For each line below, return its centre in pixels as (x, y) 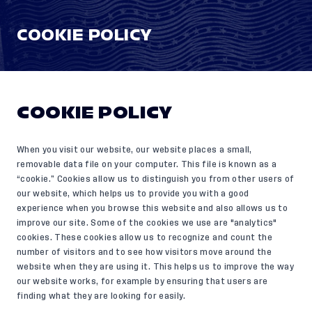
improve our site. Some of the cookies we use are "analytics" (147, 223)
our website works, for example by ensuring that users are (142, 281)
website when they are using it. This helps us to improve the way (156, 267)
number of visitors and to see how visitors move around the (144, 252)
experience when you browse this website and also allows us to (152, 208)
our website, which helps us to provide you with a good (133, 194)
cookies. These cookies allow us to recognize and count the (145, 237)
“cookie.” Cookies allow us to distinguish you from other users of (156, 179)
